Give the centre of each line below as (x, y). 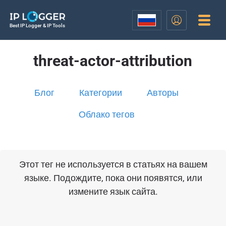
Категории (101, 93)
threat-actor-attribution (113, 61)
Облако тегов (106, 114)
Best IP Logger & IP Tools (37, 25)
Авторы (163, 93)
